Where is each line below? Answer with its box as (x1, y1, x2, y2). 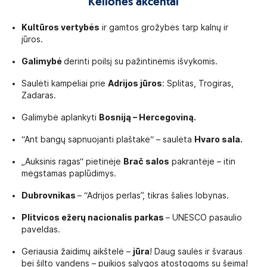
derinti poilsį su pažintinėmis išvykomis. (64, 57, 218, 66)
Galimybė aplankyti (21, 113, 99, 122)
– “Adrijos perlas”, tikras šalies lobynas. (77, 191, 229, 200)
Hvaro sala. (194, 135, 243, 144)
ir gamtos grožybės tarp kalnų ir (100, 23, 228, 32)
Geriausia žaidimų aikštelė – (21, 247, 133, 256)
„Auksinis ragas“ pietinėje (21, 157, 123, 166)
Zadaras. (21, 91, 56, 100)
